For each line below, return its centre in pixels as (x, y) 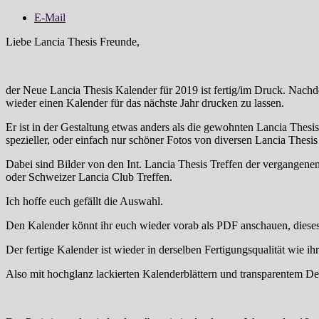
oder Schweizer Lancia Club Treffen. (89, 177)
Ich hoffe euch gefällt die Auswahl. (84, 201)
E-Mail (50, 17)
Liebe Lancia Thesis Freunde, (73, 41)
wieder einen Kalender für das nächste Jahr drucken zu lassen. (145, 103)
